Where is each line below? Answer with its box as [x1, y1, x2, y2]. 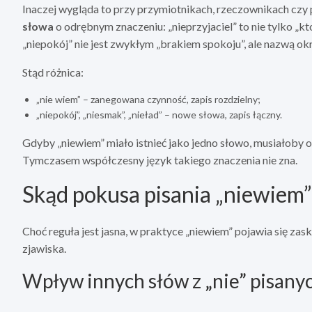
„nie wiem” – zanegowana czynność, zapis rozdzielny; [36, 93, 260, 106]
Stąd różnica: [22, 65, 84, 79]
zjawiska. [22, 242, 66, 256]
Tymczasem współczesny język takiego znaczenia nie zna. [22, 153, 297, 167]
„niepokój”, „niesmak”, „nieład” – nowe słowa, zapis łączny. [36, 109, 282, 121]
